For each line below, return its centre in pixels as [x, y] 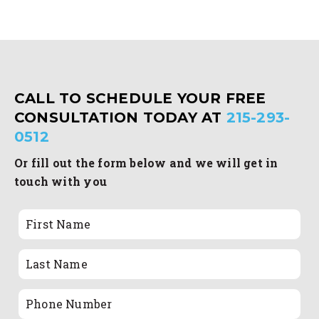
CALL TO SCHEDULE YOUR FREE [140, 98]
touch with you [61, 181]
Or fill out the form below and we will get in [146, 163]
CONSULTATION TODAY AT [120, 117]
